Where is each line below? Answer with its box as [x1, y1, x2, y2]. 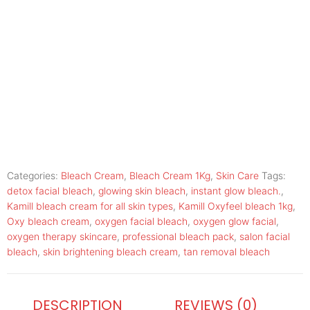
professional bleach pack [122, 230, 234, 243]
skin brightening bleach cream [43, 246, 178, 258]
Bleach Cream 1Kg [129, 170, 210, 182]
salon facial [239, 230, 290, 243]
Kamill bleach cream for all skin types [7, 200, 173, 212]
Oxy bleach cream [7, 215, 89, 228]
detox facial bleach [7, 185, 93, 197]
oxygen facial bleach [95, 215, 188, 228]
